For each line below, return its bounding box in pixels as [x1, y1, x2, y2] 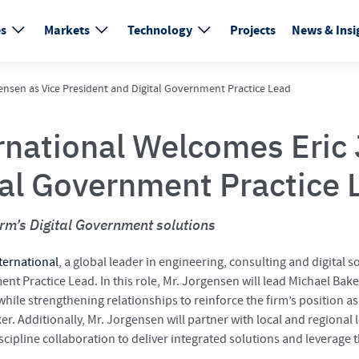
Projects [230, 22, 276, 40]
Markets [44, 22, 92, 40]
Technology [127, 22, 195, 40]
